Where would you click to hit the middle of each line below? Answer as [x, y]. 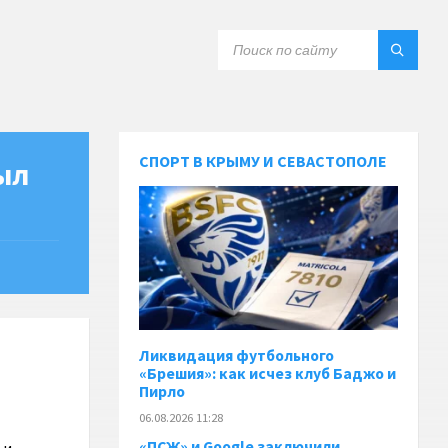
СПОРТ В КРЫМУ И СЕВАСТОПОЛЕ [263, 161]
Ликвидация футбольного [237, 355]
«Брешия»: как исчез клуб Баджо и [268, 373]
